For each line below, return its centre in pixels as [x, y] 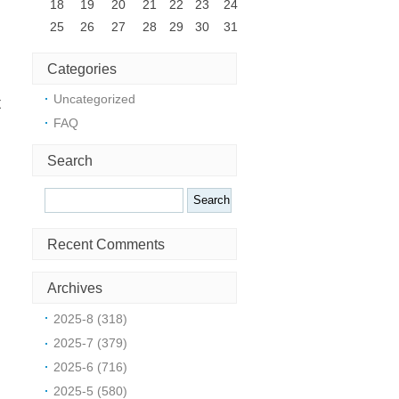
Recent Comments [106, 244]
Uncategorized [95, 99]
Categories [82, 68]
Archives [75, 288]
